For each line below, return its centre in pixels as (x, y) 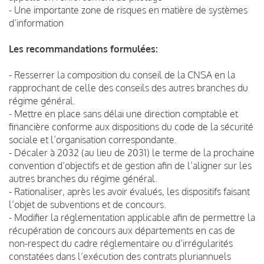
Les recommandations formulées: (83, 49)
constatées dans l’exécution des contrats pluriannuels (120, 256)
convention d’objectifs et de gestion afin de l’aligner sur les (130, 165)
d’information (36, 23)
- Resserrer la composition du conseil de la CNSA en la (122, 75)
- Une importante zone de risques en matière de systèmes (128, 10)
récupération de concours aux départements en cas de (122, 230)
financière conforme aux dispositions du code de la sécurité (131, 126)
